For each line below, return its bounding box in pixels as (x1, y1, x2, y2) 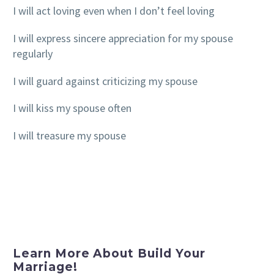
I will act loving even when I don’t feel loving (13, 3, 215, 18)
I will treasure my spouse (13, 128, 126, 143)
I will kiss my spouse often (13, 101, 131, 116)
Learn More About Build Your (13, 246, 206, 261)
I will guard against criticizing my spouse (13, 73, 198, 88)
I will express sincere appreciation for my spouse (13, 31, 233, 45)
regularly (13, 46, 53, 61)
